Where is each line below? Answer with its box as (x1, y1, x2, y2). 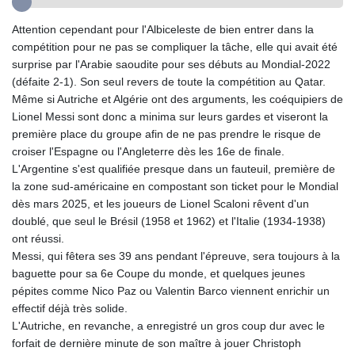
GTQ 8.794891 (163, 8, 235, 21)
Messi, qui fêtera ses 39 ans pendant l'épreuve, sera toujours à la (12, 250, 340, 263)
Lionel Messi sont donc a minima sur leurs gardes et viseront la (12, 110, 328, 124)
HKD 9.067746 (163, 43, 234, 56)
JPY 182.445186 (163, 322, 246, 335)
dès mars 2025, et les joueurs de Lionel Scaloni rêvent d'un (12, 197, 309, 211)
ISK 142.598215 (163, 252, 242, 265)
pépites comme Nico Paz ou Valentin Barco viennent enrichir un (12, 284, 330, 298)
